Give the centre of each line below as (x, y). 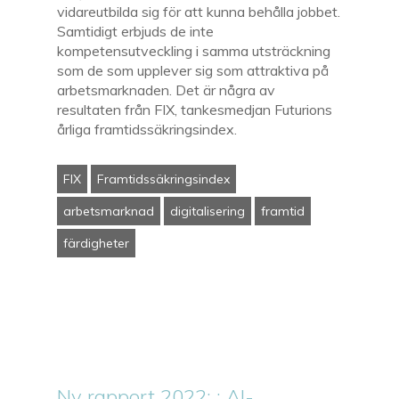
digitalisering (208, 211)
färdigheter (97, 243)
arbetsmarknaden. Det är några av (167, 90)
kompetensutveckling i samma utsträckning (194, 50)
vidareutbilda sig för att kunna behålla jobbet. (199, 11)
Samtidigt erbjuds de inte (136, 31)
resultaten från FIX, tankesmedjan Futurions (195, 109)
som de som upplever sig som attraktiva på (193, 70)
